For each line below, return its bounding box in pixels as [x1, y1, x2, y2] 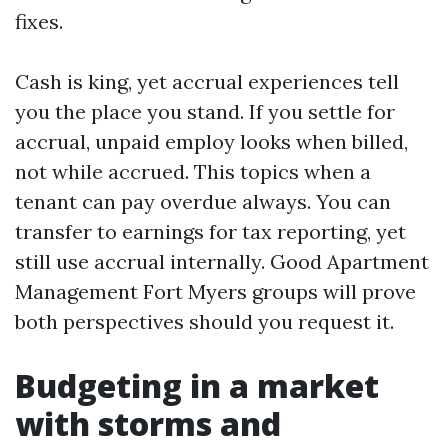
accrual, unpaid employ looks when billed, [15, 129, 408, 154]
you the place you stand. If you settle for [15, 99, 395, 124]
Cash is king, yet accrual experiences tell [15, 69, 399, 94]
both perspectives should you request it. [15, 309, 394, 334]
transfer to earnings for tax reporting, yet [15, 219, 406, 244]
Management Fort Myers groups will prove [15, 279, 416, 304]
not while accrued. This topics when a [15, 159, 371, 184]
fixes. [15, 9, 63, 34]
